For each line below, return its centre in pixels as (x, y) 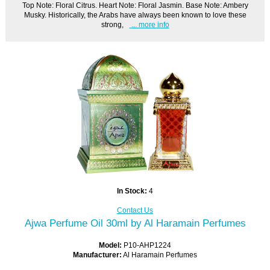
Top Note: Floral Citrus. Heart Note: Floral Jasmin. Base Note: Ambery (135, 5)
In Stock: (133, 190)
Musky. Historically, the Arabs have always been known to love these (135, 15)
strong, (112, 25)
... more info (149, 25)
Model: (111, 245)
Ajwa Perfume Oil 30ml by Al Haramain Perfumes (135, 223)
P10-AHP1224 (147, 245)
